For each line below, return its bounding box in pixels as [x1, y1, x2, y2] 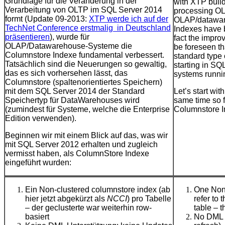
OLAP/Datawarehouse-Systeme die [5, 42, 132, 51]
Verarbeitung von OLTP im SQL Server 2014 [5, 6, 162, 15]
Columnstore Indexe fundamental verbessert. [5, 51, 164, 60]
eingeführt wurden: [5, 158, 71, 167]
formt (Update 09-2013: [5, 15, 89, 24]
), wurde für [50, 33, 89, 42]
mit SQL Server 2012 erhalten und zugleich [5, 140, 158, 149]
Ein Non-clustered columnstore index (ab [25, 185, 170, 194]
